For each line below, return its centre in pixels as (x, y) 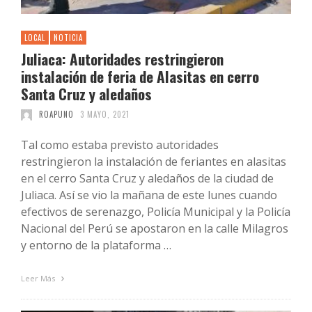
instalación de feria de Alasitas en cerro (140, 77)
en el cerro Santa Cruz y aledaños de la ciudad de (147, 179)
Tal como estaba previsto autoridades (120, 145)
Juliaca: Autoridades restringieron (122, 59)
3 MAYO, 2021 (105, 115)
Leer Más (39, 279)
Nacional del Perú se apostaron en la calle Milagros (155, 229)
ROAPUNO (56, 115)
